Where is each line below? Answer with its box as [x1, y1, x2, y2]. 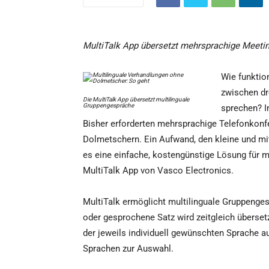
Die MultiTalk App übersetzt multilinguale [83, 96, 189, 103]
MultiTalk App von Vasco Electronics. [83, 165, 234, 177]
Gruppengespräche [83, 102, 134, 109]
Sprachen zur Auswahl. [83, 243, 174, 255]
